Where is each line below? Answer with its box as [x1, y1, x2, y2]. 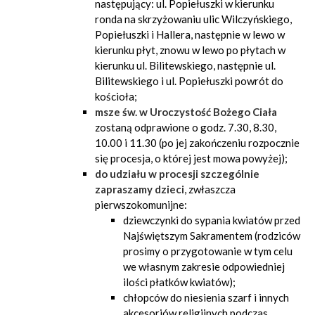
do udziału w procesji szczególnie [95, 167, 259, 180]
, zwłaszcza [184, 183, 236, 195]
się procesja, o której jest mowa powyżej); [95, 152, 288, 165]
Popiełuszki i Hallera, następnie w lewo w [95, 28, 285, 41]
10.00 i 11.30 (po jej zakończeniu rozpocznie [95, 136, 300, 149]
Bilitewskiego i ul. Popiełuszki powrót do [95, 75, 283, 87]
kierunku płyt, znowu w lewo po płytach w [95, 44, 285, 56]
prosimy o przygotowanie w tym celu [123, 245, 292, 257]
